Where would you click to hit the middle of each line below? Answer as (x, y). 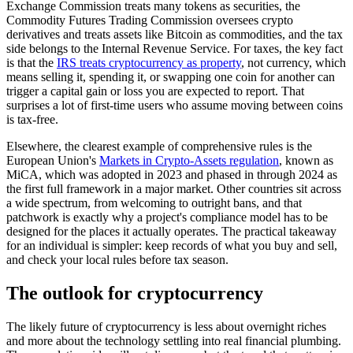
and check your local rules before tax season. (117, 260)
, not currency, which (294, 63)
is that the (32, 63)
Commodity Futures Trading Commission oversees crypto (150, 20)
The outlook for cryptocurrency (135, 294)
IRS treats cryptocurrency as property (149, 63)
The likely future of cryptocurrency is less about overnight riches (166, 327)
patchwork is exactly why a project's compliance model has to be (167, 217)
